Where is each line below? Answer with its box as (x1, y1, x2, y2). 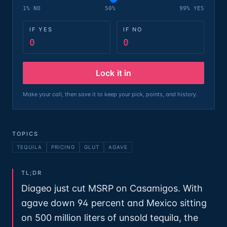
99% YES (179, 5, 204, 12)
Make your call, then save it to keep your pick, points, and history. (23, 91, 198, 98)
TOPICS (12, 130, 39, 137)
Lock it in (95, 68, 132, 78)
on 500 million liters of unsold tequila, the (21, 212, 198, 223)
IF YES (29, 26, 53, 33)
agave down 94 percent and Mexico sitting (21, 198, 207, 208)
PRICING (51, 144, 75, 150)
